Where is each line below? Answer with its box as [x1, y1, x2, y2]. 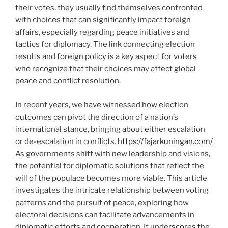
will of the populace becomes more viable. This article [15, 173, 207, 183]
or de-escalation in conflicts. [15, 136, 118, 146]
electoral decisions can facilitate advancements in [15, 210, 194, 219]
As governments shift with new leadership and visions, [15, 149, 210, 158]
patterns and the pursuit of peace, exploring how [15, 197, 189, 207]
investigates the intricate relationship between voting [15, 185, 209, 195]
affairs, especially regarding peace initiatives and [15, 27, 190, 37]
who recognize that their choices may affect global [15, 64, 196, 74]
